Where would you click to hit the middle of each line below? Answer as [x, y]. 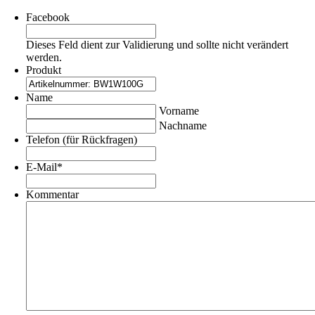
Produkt [44, 70]
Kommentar [53, 194]
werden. [44, 57]
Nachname [183, 125]
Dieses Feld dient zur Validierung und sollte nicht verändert [157, 44]
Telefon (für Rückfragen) [82, 139]
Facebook [48, 17]
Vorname [179, 110]
